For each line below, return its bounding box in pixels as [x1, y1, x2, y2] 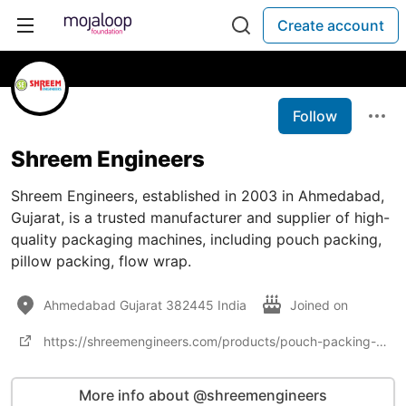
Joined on [290, 296, 352, 313]
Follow [293, 107, 337, 125]
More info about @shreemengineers [79, 386, 327, 404]
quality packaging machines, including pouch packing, [11, 230, 382, 248]
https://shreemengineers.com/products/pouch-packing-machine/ [376, 333, 387, 349]
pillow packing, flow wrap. [11, 252, 191, 270]
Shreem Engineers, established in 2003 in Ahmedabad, [11, 187, 384, 205]
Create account [277, 16, 384, 34]
